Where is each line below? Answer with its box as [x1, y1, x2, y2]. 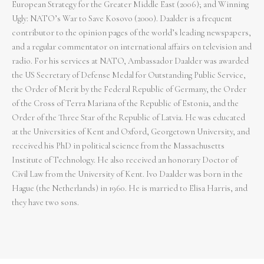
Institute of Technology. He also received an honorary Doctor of [12, 155, 237, 165]
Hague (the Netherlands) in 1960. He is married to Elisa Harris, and [12, 183, 247, 193]
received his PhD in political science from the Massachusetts [12, 141, 225, 151]
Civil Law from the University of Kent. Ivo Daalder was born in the [12, 169, 243, 179]
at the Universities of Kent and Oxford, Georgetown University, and [12, 127, 250, 137]
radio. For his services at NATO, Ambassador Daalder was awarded [12, 56, 249, 66]
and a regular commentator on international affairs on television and [12, 42, 252, 52]
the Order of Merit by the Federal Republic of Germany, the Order [12, 84, 246, 94]
